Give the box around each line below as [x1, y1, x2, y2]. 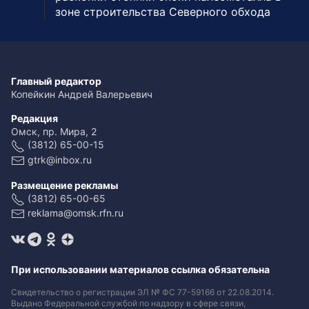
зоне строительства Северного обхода [55, 5, 270, 19]
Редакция [11, 112, 58, 125]
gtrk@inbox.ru [28, 153, 92, 166]
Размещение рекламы [11, 179, 118, 191]
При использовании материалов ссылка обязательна [11, 263, 270, 276]
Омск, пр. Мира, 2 [11, 126, 97, 138]
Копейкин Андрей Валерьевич [11, 88, 152, 101]
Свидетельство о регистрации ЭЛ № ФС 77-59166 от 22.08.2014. [11, 287, 274, 298]
